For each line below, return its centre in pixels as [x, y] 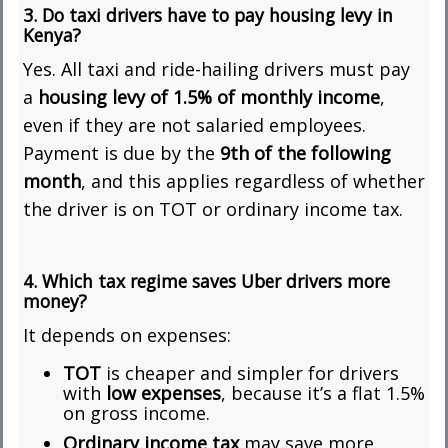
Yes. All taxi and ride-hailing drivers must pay [216, 68]
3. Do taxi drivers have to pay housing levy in [208, 14]
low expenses [163, 392]
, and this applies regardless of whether [253, 180]
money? [55, 300]
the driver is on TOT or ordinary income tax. [213, 208]
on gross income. [136, 412]
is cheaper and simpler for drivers [250, 372]
